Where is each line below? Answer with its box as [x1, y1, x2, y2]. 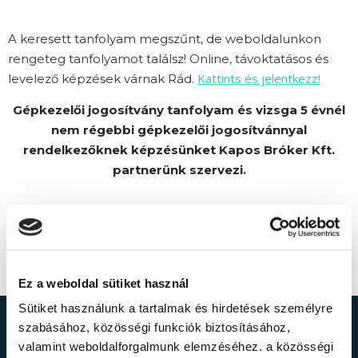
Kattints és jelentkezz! [197, 70, 320, 87]
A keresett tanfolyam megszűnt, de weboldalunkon [8, 31, 321, 47]
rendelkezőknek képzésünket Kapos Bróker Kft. [23, 142, 335, 158]
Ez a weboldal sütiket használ [18, 276, 189, 290]
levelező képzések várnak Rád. [8, 71, 197, 87]
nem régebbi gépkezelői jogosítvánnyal [51, 122, 307, 138]
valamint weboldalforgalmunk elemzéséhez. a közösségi [18, 340, 333, 354]
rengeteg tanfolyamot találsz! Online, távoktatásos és [8, 51, 328, 67]
